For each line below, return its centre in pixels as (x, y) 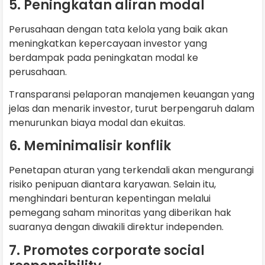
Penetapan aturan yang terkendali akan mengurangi (131, 170)
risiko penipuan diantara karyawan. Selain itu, (112, 185)
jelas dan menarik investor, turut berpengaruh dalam (132, 108)
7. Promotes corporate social (107, 250)
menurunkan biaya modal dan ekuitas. (97, 122)
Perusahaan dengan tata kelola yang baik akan (118, 29)
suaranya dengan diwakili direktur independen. (116, 227)
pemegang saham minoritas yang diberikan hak (120, 213)
